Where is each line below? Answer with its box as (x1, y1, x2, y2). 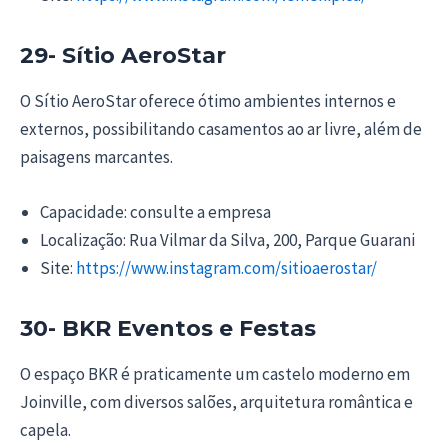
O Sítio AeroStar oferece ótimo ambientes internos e (20, 89, 396, 112)
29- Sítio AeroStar (20, 42, 226, 70)
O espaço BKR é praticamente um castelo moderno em (20, 362, 410, 385)
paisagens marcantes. (20, 145, 173, 168)
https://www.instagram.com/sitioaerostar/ (73, 257, 377, 280)
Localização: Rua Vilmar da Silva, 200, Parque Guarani (40, 229, 415, 252)
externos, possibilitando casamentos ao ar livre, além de (20, 117, 422, 140)
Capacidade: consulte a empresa (40, 201, 271, 224)
